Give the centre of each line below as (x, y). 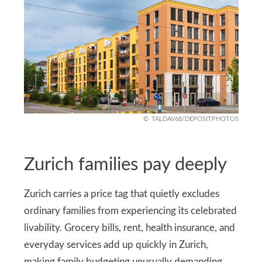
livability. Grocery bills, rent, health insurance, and (129, 228)
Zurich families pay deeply (125, 164)
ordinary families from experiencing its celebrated (130, 211)
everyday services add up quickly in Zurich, (116, 245)
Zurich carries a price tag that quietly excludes (121, 194)
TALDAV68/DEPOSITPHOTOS (195, 119)
